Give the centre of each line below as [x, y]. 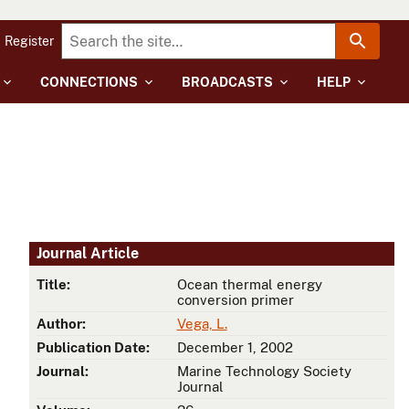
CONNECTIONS [89, 82]
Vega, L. [202, 324]
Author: [61, 324]
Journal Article [88, 254]
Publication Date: [93, 348]
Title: [53, 285]
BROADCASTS [227, 82]
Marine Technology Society [264, 372]
